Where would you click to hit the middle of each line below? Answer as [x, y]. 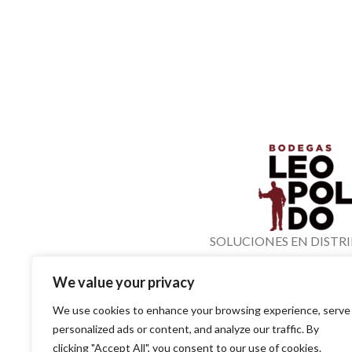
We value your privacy [124, 282]
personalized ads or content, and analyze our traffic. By [186, 329]
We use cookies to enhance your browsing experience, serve [202, 310]
